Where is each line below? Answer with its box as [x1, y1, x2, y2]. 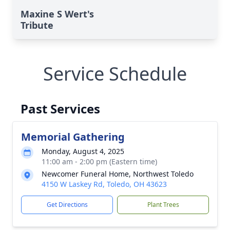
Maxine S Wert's [21, 8, 94, 20]
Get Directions [46, 200, 88, 209]
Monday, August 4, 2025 [42, 146, 124, 156]
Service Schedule [43, 61, 187, 86]
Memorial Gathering [21, 130, 125, 144]
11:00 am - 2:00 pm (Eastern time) [42, 157, 157, 166]
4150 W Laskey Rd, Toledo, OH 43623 [42, 179, 167, 189]
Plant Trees [147, 200, 179, 209]
